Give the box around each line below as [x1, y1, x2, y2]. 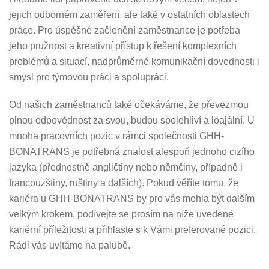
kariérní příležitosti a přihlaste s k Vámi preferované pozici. [9, 225, 256, 235]
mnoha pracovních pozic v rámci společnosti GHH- [9, 131, 224, 141]
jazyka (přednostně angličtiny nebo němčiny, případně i [9, 162, 243, 172]
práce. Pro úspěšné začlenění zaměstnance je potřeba [9, 25, 240, 35]
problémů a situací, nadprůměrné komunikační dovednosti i [9, 56, 259, 67]
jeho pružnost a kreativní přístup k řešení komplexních [9, 41, 237, 51]
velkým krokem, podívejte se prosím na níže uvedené [9, 209, 234, 219]
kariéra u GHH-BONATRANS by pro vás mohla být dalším [9, 193, 255, 204]
